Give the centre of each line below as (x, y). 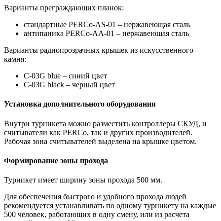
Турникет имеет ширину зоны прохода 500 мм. (83, 180)
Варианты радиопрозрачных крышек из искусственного (99, 50)
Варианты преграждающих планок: (64, 8)
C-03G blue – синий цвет (65, 76)
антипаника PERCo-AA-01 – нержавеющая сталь (106, 34)
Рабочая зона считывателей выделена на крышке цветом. (100, 141)
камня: (15, 59)
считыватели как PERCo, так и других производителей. (98, 132)
